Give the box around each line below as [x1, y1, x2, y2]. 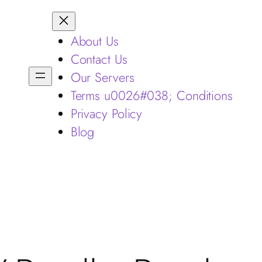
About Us [70, 32, 119, 50]
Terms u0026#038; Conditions [70, 86, 233, 105]
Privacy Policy [70, 104, 143, 123]
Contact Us [70, 50, 127, 68]
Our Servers [70, 68, 135, 87]
